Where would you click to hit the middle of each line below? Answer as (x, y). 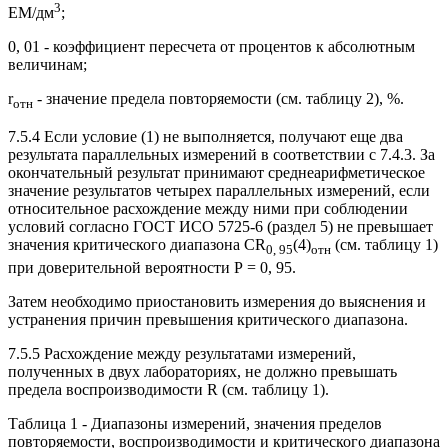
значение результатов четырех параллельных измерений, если (219, 191)
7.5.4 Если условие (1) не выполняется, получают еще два (205, 137)
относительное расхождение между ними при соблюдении (208, 209)
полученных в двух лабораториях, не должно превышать (202, 371)
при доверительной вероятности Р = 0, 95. (152, 267)
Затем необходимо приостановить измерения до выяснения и (217, 301)
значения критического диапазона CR (137, 245)
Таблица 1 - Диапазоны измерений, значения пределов (195, 423)
